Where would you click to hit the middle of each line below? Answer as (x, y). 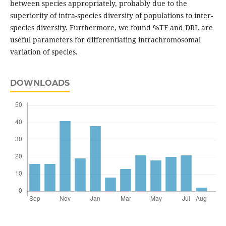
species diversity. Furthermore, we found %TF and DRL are (111, 28)
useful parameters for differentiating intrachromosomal (105, 40)
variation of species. (44, 52)
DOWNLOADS (40, 83)
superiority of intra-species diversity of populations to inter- (111, 16)
